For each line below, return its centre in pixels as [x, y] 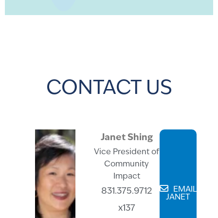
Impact [127, 177]
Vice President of [127, 153]
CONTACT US [109, 89]
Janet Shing [127, 138]
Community [127, 165]
